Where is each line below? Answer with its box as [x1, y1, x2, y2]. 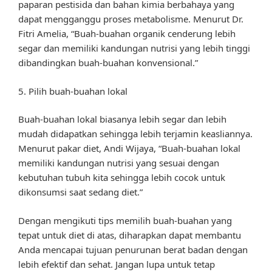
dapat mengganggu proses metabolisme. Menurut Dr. [18, 13, 243, 25]
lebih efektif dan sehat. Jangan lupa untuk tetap [18, 257, 215, 270]
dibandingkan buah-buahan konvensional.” [18, 56, 198, 69]
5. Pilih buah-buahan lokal [18, 84, 127, 97]
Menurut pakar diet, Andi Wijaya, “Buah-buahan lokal [18, 142, 240, 155]
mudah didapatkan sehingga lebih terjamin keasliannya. [18, 127, 253, 140]
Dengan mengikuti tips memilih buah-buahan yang [18, 214, 232, 226]
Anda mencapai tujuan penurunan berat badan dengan [18, 243, 248, 256]
